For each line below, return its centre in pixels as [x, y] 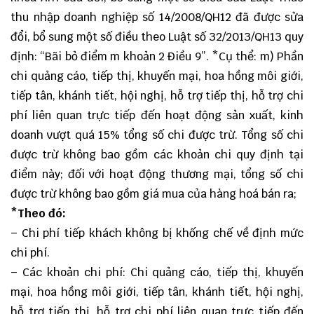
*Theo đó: [38, 214]
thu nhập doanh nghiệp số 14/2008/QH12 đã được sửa [157, 18]
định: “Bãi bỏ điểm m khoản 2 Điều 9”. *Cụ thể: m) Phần [157, 57]
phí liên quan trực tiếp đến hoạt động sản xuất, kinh [157, 116]
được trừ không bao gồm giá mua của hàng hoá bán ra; [153, 194]
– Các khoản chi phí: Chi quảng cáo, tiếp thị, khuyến [157, 273]
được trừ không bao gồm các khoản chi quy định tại [157, 155]
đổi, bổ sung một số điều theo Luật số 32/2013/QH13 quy [157, 37]
